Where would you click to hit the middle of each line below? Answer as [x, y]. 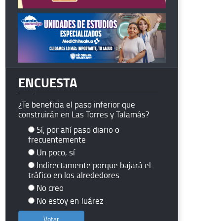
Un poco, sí [56, 152]
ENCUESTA [48, 82]
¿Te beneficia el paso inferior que [77, 104]
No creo [50, 187]
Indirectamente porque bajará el [94, 165]
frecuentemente [57, 139]
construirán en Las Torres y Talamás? [84, 114]
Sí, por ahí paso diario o [78, 129]
